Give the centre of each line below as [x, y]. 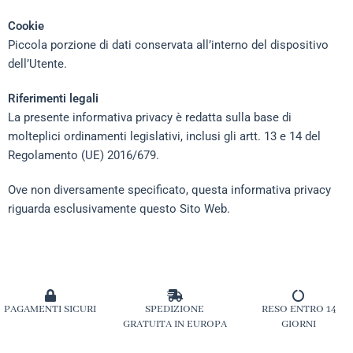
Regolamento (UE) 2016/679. [84, 155]
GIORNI [299, 324]
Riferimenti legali [53, 98]
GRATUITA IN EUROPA [175, 324]
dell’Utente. [37, 64]
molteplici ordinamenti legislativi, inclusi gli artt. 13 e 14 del [164, 136]
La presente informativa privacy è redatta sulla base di [150, 117]
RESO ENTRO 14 [299, 309]
